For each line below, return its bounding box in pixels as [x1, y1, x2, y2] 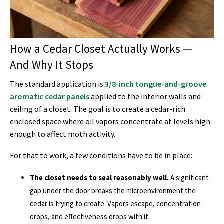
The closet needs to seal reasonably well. [30, 172, 169, 182]
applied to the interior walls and [89, 91, 201, 101]
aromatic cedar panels [10, 91, 89, 101]
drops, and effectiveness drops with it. [30, 211, 150, 221]
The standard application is [10, 78, 105, 89]
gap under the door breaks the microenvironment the [30, 185, 196, 195]
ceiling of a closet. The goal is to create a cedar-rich [10, 103, 185, 114]
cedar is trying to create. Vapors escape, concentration [30, 198, 201, 208]
